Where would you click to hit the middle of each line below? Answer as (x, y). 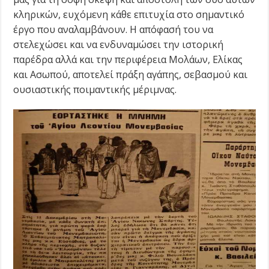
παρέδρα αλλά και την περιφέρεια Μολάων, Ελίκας (128, 60)
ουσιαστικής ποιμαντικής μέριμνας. (95, 90)
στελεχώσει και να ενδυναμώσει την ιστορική (119, 45)
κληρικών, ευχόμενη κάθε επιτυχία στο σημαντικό (129, 15)
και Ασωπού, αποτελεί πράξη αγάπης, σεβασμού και (131, 75)
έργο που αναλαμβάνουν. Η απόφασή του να (113, 30)
